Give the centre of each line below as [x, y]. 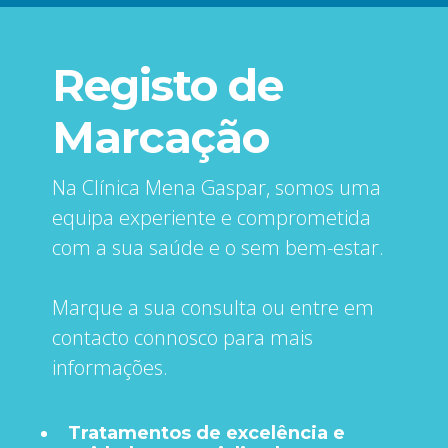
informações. [110, 367]
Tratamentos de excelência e [206, 432]
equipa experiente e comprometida [211, 217]
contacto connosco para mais [182, 337]
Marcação [160, 136]
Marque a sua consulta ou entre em [213, 307]
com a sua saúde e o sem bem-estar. [220, 247]
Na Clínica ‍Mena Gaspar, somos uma [216, 187]
